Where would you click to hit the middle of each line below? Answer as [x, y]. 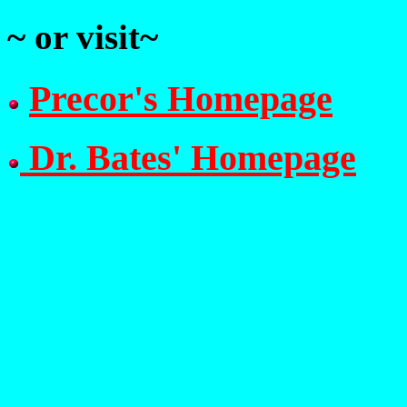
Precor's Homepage [181, 98]
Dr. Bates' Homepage [188, 158]
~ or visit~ [83, 37]
